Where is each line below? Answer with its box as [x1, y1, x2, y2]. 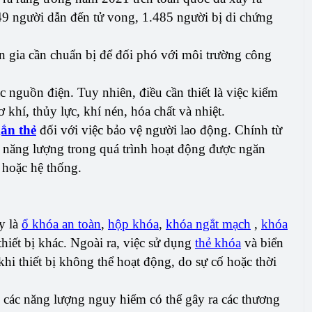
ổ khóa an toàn [22, 217, 101, 232]
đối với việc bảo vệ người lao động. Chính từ [36, 123, 282, 138]
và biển [241, 235, 283, 251]
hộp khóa [108, 217, 159, 232]
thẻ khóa [195, 235, 241, 251]
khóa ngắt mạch [166, 217, 251, 232]
